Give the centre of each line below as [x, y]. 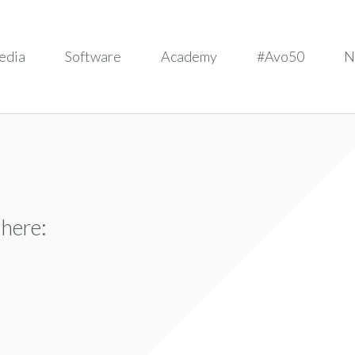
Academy [189, 57]
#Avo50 [280, 57]
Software [93, 57]
